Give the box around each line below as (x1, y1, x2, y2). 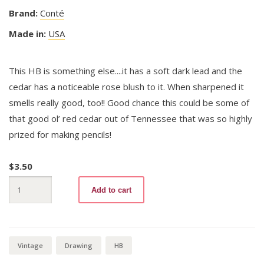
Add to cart (91, 185, 131, 194)
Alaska (8, 176, 32, 187)
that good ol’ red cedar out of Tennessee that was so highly (9, 112, 252, 124)
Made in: (9, 27, 46, 39)
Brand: (9, 6, 38, 19)
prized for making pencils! (9, 128, 111, 140)
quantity (8, 207, 38, 219)
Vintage (18, 241, 43, 250)
